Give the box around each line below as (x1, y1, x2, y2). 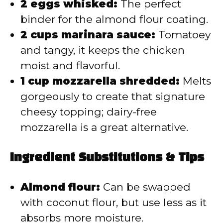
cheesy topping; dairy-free (20, 106, 157, 118)
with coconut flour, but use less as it (20, 196, 207, 209)
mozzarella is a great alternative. (20, 121, 188, 134)
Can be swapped (100, 180, 191, 193)
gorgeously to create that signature (20, 90, 205, 103)
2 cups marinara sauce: (20, 28, 155, 41)
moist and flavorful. (20, 59, 120, 72)
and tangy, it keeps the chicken (20, 44, 185, 57)
